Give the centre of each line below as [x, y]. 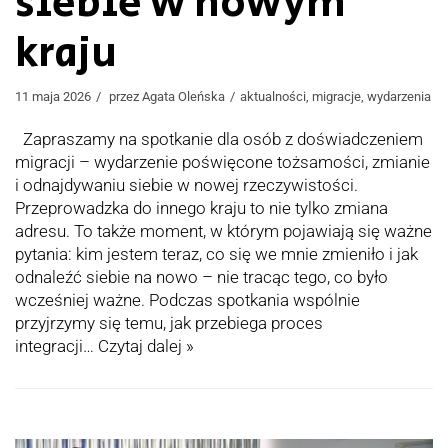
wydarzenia [399, 96]
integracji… [56, 345]
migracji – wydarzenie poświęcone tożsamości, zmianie [222, 161]
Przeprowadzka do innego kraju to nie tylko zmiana [201, 207]
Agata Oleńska [183, 96]
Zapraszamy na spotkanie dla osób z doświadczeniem [219, 138]
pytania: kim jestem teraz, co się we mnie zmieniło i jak [216, 253]
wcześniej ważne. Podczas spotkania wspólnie [187, 299]
